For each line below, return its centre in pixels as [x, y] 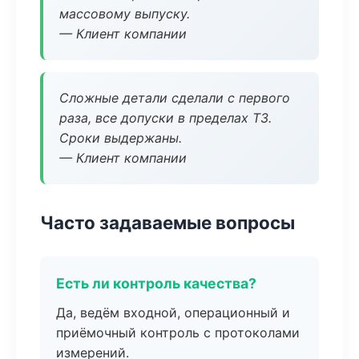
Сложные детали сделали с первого [175, 98]
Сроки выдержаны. [121, 138]
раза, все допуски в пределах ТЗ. [165, 118]
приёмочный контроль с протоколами [178, 333]
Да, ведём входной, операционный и [173, 313]
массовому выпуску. [125, 14]
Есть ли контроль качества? [156, 283]
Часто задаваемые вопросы [167, 222]
